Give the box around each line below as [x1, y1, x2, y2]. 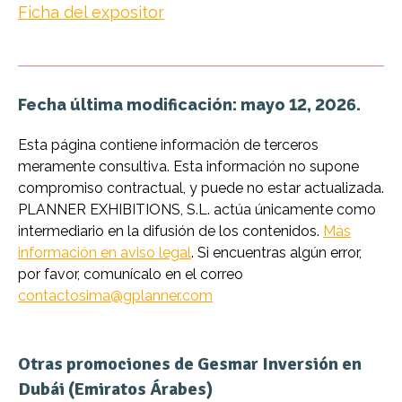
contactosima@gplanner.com [18, 286, 213, 304]
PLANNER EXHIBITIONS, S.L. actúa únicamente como [18, 200, 376, 218]
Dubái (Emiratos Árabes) [18, 377, 213, 400]
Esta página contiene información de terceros [18, 135, 319, 153]
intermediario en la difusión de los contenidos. [18, 222, 323, 240]
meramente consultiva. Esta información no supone [18, 157, 359, 175]
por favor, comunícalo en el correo [18, 265, 243, 283]
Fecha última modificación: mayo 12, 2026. [18, 94, 361, 114]
